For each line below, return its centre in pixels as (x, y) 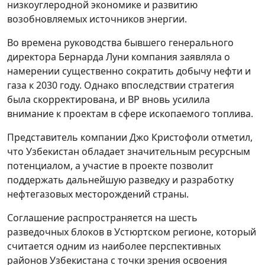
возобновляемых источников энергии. (97, 19)
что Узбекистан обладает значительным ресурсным (129, 151)
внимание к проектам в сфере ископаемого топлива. (130, 113)
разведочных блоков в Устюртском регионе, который (132, 232)
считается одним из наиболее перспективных (114, 246)
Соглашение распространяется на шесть (102, 217)
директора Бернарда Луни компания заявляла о (119, 56)
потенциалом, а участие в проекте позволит (110, 165)
